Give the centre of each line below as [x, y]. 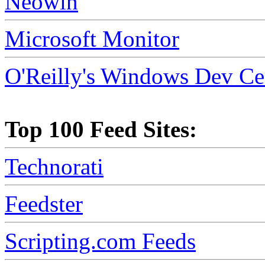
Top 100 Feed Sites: [101, 130]
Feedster [44, 204]
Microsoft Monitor [92, 39]
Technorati [54, 167]
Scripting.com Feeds [100, 241]
